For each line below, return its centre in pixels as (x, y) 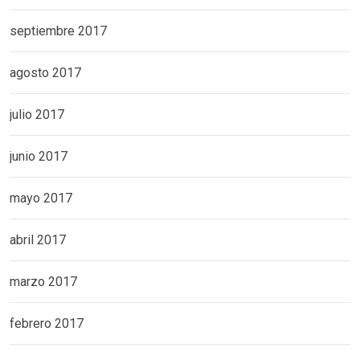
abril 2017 (38, 240)
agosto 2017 (45, 73)
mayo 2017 (41, 198)
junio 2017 (39, 157)
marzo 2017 (43, 282)
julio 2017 (37, 115)
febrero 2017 (47, 324)
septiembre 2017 (58, 31)
